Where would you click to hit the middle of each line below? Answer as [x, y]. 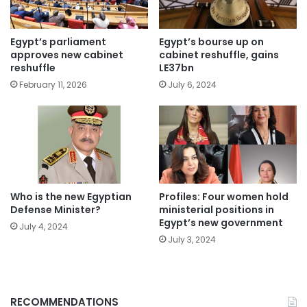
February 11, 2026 [53, 85]
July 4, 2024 [44, 226]
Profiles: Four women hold [224, 196]
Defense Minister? [56, 209]
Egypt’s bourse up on [211, 42]
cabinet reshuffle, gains [219, 55]
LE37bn [176, 68]
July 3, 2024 [192, 239]
